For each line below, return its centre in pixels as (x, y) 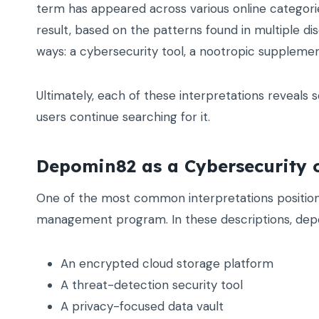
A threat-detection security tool (152, 285)
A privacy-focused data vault (142, 307)
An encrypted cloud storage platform (167, 264)
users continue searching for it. (123, 117)
